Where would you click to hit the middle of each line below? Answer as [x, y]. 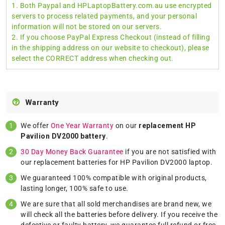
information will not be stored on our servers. [87, 26]
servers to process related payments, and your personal [104, 16]
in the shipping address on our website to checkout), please [110, 47]
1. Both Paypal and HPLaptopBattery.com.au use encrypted [112, 5]
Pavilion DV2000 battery [63, 136]
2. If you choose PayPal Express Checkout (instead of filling [111, 37]
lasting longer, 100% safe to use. [75, 188]
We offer [36, 125]
